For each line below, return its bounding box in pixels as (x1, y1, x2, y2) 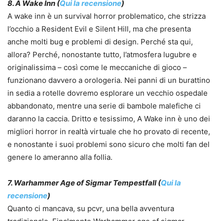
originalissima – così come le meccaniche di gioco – (7, 63, 187, 73)
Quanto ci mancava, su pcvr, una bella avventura (7, 204, 174, 214)
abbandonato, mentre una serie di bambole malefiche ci (7, 101, 201, 111)
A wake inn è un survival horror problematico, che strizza (7, 11, 206, 21)
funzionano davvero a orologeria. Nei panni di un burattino (7, 75, 210, 85)
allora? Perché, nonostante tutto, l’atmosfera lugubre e (7, 50, 197, 60)
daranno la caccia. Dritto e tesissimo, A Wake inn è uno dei (7, 114, 210, 124)
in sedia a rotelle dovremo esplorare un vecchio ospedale (7, 88, 208, 98)
